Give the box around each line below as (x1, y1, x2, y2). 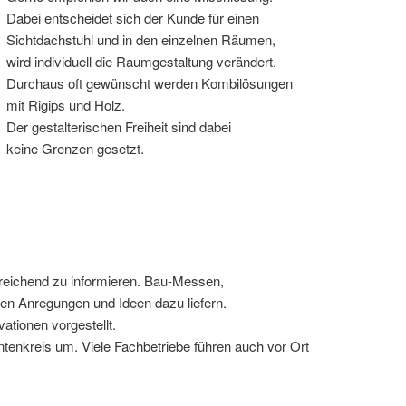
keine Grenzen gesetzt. (6, 139, 145, 159)
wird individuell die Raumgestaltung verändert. (6, 52, 277, 72)
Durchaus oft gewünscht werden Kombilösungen (6, 73, 294, 93)
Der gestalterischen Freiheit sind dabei (6, 117, 232, 137)
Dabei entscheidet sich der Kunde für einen (6, 8, 260, 28)
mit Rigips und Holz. (6, 95, 126, 115)
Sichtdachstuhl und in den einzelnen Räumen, (6, 30, 276, 50)
